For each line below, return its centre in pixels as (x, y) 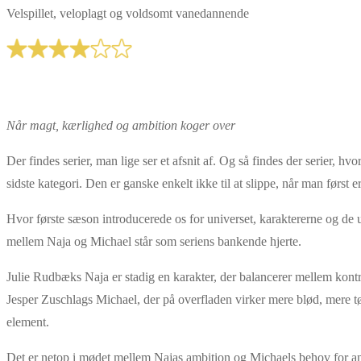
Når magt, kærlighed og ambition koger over (121, 125)
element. (28, 322)
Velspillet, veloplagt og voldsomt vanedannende (128, 13)
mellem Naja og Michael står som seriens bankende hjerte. (154, 241)
